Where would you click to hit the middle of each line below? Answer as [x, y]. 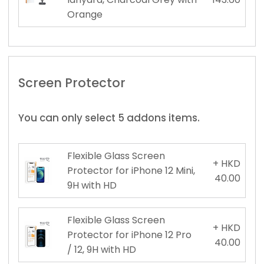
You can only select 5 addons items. [109, 118]
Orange [85, 14]
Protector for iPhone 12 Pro [129, 235]
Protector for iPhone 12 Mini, [131, 171]
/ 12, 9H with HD [101, 250]
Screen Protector [72, 82]
